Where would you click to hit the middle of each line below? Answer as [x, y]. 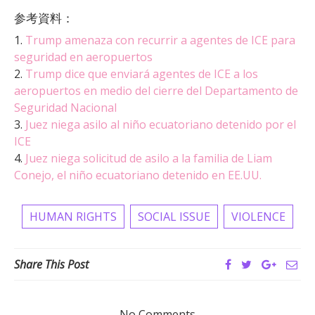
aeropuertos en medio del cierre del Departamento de [156, 90]
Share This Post [51, 264]
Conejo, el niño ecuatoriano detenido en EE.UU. [138, 175]
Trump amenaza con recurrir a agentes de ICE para [160, 40]
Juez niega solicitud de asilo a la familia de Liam [149, 158]
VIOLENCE [258, 216]
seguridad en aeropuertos [83, 57]
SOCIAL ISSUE [174, 216]
